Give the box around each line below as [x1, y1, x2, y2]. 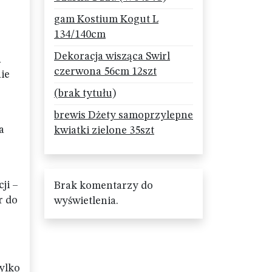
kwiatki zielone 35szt [54, 125, 154, 136]
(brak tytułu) [54, 88, 116, 99]
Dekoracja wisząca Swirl [54, 51, 170, 62]
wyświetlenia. [54, 195, 118, 206]
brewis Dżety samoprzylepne [54, 110, 193, 121]
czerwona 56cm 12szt [54, 66, 157, 77]
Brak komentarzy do [54, 180, 153, 191]
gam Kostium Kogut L [54, 14, 158, 25]
